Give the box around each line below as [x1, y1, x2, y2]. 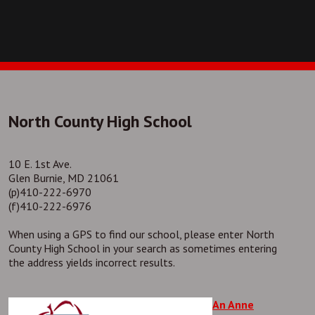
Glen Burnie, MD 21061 [8, 170, 119, 185]
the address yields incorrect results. [8, 255, 175, 269]
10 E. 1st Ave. [8, 156, 72, 171]
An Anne [212, 297, 254, 311]
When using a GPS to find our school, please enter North [8, 226, 274, 241]
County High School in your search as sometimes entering [8, 240, 277, 255]
